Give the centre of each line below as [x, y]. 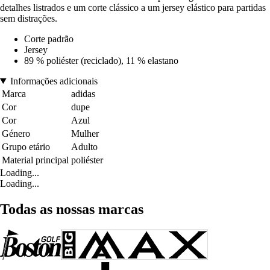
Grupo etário [26, 146]
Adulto [84, 146]
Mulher [85, 133]
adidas [83, 93]
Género [16, 133]
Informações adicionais [54, 81]
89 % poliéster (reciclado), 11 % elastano [101, 60]
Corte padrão [49, 39]
